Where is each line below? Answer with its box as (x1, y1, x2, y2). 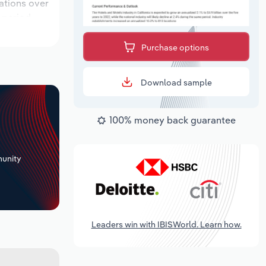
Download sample (138, 77, 212, 88)
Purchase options (141, 42, 209, 53)
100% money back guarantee (109, 114, 236, 126)
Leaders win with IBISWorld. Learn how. (91, 218, 242, 230)
